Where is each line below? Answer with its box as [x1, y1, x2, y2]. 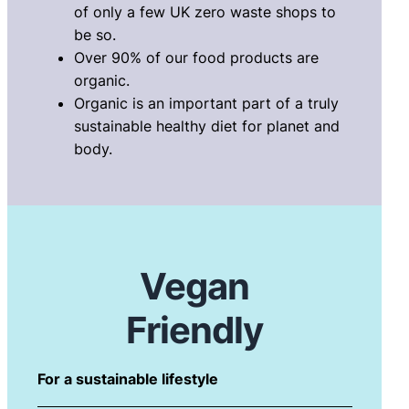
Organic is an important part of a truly [73, 94, 339, 113]
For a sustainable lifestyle [37, 370, 218, 389]
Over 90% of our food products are [73, 48, 319, 68]
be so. [73, 26, 116, 45]
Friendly [126, 308, 264, 353]
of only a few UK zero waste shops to [73, 3, 336, 22]
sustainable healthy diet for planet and [73, 117, 340, 136]
